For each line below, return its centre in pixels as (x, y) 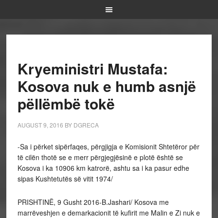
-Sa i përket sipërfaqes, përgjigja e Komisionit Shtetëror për (108, 146)
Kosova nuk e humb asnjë (107, 86)
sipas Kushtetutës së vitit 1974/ (65, 179)
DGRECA (86, 125)
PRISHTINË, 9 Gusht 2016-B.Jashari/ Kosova (87, 202)
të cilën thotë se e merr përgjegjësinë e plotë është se (100, 157)
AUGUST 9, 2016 (40, 125)
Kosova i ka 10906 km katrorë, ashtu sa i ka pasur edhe (103, 168)
